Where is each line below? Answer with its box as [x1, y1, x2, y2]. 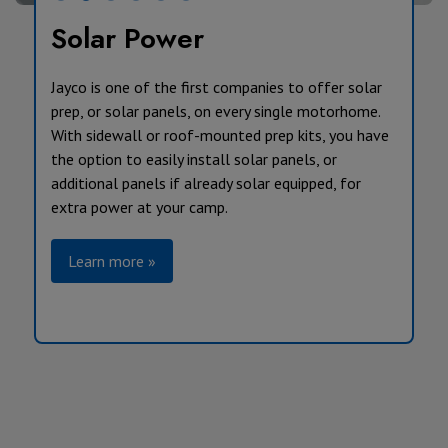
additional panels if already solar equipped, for [50, 172, 361, 193]
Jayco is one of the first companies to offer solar [50, 76, 382, 97]
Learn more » [67, 250, 156, 271]
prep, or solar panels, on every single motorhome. [50, 100, 384, 121]
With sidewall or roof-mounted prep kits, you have [50, 124, 389, 145]
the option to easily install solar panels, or [50, 148, 337, 169]
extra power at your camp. [50, 196, 228, 217]
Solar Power [50, 17, 204, 59]
